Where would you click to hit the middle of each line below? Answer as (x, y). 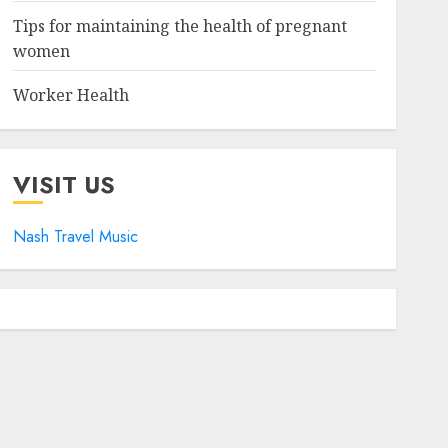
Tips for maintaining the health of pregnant (179, 26)
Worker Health (70, 95)
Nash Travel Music (75, 236)
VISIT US (63, 184)
